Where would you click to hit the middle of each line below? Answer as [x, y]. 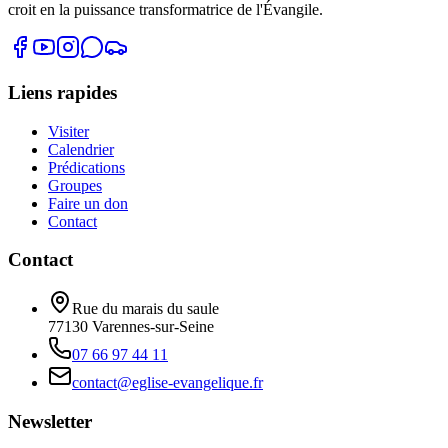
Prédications [86, 167]
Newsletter [50, 421]
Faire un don [88, 203]
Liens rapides [62, 92]
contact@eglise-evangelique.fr [167, 383]
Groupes [75, 185]
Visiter [68, 131]
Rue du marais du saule [145, 309]
